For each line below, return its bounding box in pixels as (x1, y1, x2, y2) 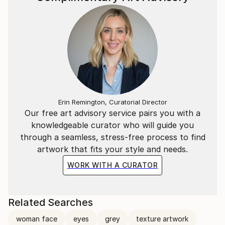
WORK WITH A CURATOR (67, 161, 158, 169)
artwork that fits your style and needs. (37, 144, 188, 154)
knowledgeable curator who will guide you (31, 120, 194, 130)
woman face (16, 214, 57, 223)
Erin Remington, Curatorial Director (58, 98, 167, 106)
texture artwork (136, 214, 188, 223)
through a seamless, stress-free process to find (20, 132, 205, 142)
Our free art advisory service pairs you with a (25, 108, 200, 118)
